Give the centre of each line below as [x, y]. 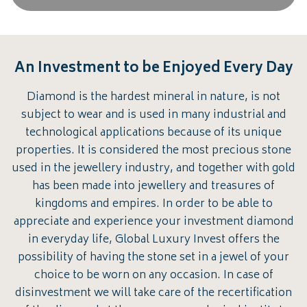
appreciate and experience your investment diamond [153, 222]
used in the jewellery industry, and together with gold [153, 169]
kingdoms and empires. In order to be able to [153, 205]
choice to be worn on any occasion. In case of [153, 276]
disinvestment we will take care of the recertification [153, 294]
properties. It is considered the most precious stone [153, 151]
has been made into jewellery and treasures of [153, 187]
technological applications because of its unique [153, 133]
